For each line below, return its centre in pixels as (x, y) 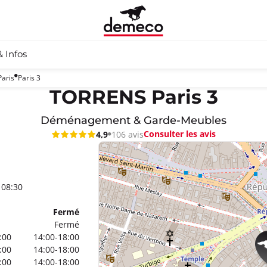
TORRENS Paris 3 (133, 98)
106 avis (128, 134)
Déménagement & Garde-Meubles (133, 121)
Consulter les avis (180, 134)
